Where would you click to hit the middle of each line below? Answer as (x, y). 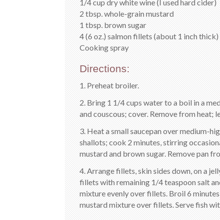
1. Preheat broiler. (109, 85)
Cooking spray (104, 47)
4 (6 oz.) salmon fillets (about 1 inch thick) (149, 36)
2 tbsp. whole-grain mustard (127, 14)
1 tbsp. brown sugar (113, 25)
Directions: (105, 69)
